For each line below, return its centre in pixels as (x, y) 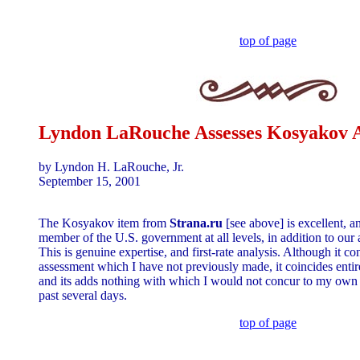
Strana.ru (196, 223)
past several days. (83, 295)
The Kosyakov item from (104, 223)
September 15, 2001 (90, 181)
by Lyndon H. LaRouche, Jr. (111, 166)
